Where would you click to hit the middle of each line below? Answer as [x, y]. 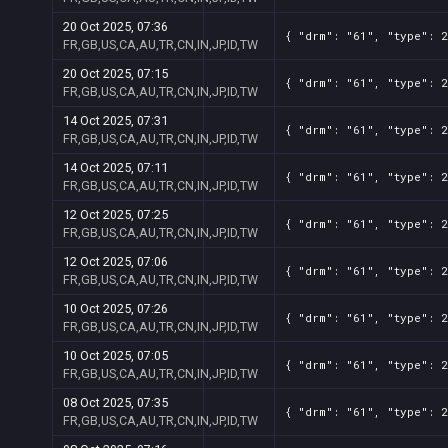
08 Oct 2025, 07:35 [115, 402]
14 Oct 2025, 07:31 [115, 120]
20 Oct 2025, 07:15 [115, 73]
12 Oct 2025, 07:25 [115, 214]
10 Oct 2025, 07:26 [115, 308]
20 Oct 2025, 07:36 [115, 26]
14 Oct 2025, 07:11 [115, 167]
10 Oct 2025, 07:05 [115, 355]
